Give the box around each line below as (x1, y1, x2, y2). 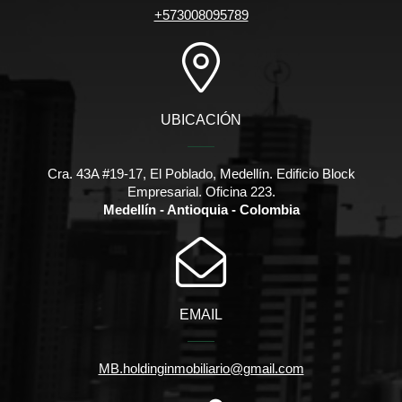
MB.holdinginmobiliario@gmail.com (98, 361, 304, 377)
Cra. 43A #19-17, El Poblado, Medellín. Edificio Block (47, 166, 355, 182)
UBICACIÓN (161, 112, 241, 128)
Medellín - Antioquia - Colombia (102, 202, 300, 218)
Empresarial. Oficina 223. (127, 184, 275, 200)
